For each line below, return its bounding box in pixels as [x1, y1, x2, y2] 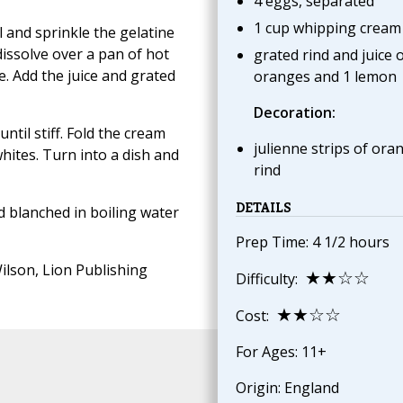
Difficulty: [235, 269, 305, 290]
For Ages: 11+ [235, 342, 327, 363]
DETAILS [235, 198, 291, 218]
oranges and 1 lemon [253, 67, 400, 87]
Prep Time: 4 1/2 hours [235, 232, 390, 253]
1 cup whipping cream [253, 18, 401, 39]
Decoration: [253, 103, 336, 123]
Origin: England [235, 378, 339, 399]
